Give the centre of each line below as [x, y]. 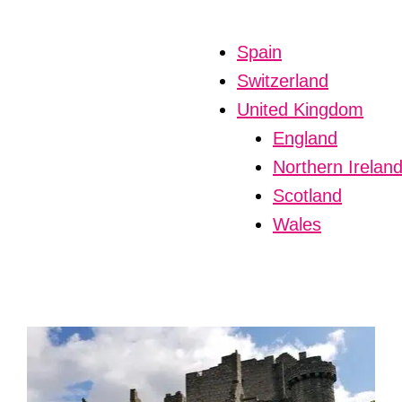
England [305, 138]
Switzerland [283, 81]
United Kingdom [300, 109]
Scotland [307, 196]
